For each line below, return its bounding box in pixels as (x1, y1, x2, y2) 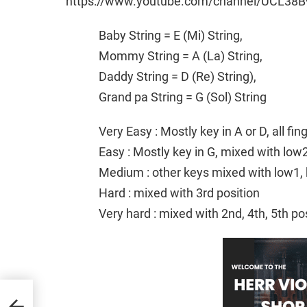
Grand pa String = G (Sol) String (99, 89, 267, 104)
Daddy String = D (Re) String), (99, 69, 256, 84)
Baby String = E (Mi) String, (99, 27, 243, 42)
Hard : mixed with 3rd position (99, 185, 260, 200)
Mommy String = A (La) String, (99, 48, 262, 63)
